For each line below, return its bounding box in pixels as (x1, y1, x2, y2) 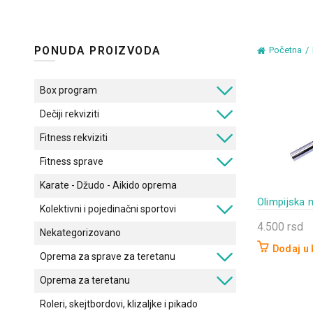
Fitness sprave (39, 156, 103, 167)
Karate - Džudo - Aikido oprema (39, 180, 177, 191)
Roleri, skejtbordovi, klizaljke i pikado (39, 298, 198, 310)
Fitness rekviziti (39, 132, 108, 143)
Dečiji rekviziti (39, 108, 99, 119)
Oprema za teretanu (39, 275, 130, 286)
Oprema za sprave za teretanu (39, 251, 175, 262)
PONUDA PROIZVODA (34, 44, 161, 57)
